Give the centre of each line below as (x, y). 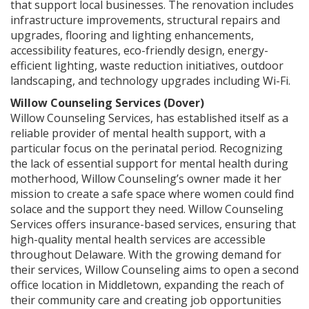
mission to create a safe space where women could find (152, 193)
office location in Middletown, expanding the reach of (147, 285)
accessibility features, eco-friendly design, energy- (139, 50)
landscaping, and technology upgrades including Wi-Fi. (150, 80)
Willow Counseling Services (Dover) (107, 102)
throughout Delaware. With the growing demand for (146, 254)
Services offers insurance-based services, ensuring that (153, 224)
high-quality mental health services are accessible (138, 239)
